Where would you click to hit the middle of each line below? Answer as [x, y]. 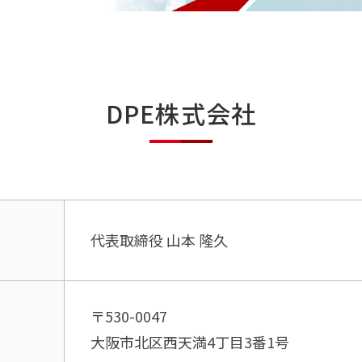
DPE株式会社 [181, 114]
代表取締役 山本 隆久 [160, 240]
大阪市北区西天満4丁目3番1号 [190, 342]
